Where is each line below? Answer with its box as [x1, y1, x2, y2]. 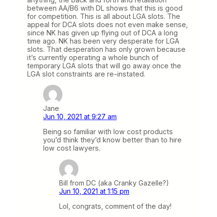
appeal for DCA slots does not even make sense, [27, 20, 188, 29]
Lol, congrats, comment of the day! [59, 201, 171, 210]
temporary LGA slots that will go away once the [27, 62, 181, 70]
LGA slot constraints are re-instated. [27, 70, 145, 78]
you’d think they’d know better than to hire [43, 136, 182, 144]
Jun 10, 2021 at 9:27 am [43, 112, 117, 121]
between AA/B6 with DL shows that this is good [27, 4, 183, 13]
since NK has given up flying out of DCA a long [27, 29, 178, 37]
